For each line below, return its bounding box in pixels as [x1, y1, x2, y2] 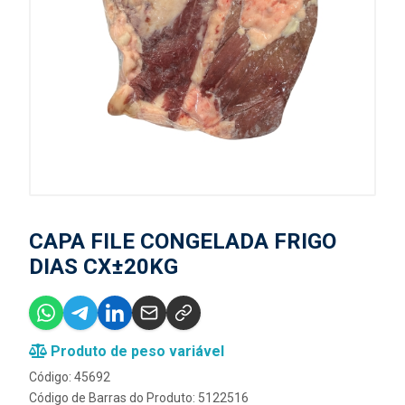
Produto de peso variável [47, 343, 224, 360]
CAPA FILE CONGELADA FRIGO [29, 229, 336, 254]
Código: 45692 [29, 370, 110, 384]
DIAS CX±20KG [29, 254, 178, 279]
